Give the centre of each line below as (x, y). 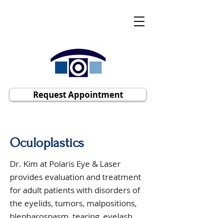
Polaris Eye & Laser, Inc (78, 17)
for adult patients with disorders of (75, 190)
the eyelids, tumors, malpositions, (73, 203)
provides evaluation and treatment (75, 177)
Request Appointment (78, 95)
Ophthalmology (78, 41)
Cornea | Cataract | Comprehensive (78, 30)
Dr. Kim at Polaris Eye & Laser (65, 164)
